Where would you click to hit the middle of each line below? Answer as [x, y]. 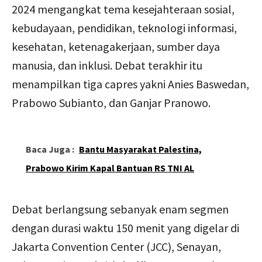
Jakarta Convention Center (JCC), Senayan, [116, 246]
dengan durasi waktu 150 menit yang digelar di [125, 227]
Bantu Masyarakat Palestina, [140, 149]
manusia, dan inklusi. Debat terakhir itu [107, 65]
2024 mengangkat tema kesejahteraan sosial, [123, 9]
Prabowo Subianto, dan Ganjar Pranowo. [111, 102]
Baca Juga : [50, 149]
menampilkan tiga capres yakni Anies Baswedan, [130, 84]
